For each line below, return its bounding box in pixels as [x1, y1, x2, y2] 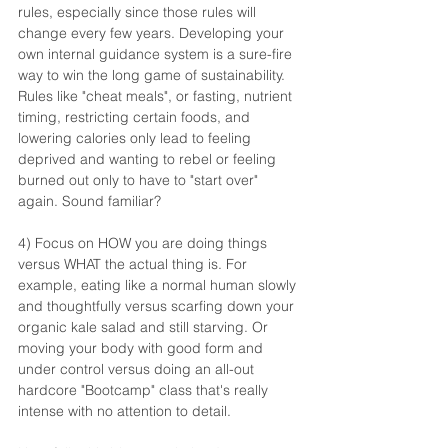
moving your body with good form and [18, 338, 267, 357]
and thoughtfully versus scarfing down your [18, 296, 298, 315]
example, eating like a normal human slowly [18, 275, 300, 294]
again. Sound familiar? [18, 191, 161, 210]
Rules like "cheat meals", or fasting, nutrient [18, 86, 296, 105]
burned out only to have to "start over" [18, 170, 262, 189]
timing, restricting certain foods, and [18, 107, 254, 126]
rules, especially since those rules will [18, 2, 260, 21]
